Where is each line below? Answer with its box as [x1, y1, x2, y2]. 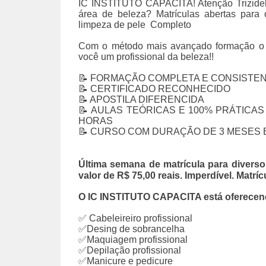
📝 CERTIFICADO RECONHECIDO [78, 84, 230, 94]
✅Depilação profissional [78, 245, 181, 256]
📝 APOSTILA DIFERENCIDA [78, 94, 204, 105]
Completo [150, 20, 191, 30]
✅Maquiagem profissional [78, 235, 188, 245]
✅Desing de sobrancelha [78, 224, 185, 235]
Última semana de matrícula [78, 159, 208, 170]
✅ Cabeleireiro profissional [78, 213, 192, 224]
